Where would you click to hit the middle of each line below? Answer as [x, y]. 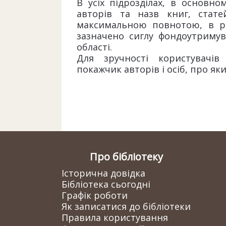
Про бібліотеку [126, 157]
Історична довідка [103, 173]
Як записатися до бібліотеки [126, 206]
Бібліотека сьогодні [106, 184]
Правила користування [115, 217]
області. [94, 47]
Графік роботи [95, 195]
